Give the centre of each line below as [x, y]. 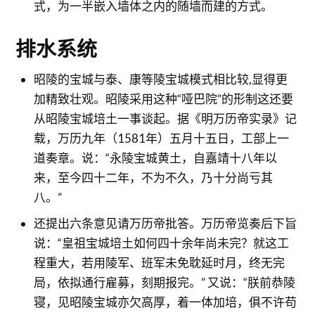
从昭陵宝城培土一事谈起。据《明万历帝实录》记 [165, 118]
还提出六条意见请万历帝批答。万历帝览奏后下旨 [165, 223]
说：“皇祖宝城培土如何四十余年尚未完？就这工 [161, 243]
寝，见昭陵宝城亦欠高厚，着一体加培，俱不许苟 [165, 302]
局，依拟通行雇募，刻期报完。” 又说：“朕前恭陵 [164, 282]
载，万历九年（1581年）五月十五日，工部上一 [161, 138]
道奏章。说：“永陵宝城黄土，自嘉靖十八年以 [155, 158]
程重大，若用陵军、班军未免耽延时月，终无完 [159, 262]
